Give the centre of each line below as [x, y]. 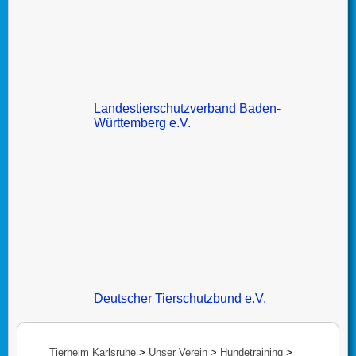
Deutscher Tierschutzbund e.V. [180, 299]
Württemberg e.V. [143, 122]
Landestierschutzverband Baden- [188, 108]
